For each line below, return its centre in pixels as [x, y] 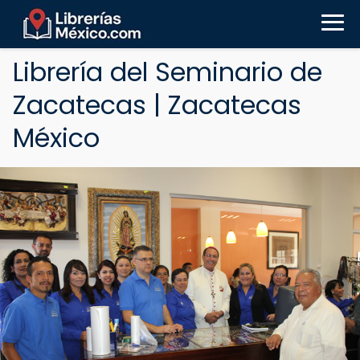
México [56, 138]
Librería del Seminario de [168, 72]
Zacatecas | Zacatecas [157, 105]
